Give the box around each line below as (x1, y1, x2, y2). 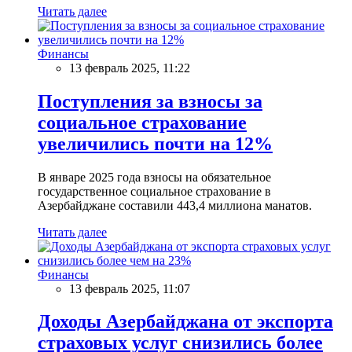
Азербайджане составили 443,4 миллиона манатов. (38, 198, 312, 212)
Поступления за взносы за (38, 90, 262, 112)
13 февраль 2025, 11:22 (69, 60, 190, 75)
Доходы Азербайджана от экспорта (38, 311, 333, 332)
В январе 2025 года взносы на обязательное (38, 170, 271, 184)
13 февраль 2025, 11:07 (69, 281, 190, 295)
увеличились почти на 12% (38, 133, 273, 154)
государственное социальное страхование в (38, 184, 271, 198)
